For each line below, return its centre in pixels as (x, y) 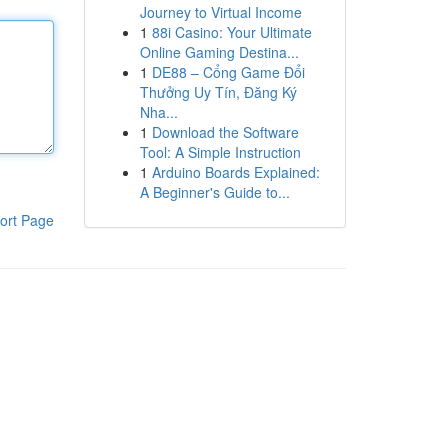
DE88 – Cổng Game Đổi (228, 72)
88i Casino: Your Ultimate (231, 32)
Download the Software (225, 132)
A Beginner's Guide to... (214, 192)
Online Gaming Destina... (219, 52)
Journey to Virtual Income (220, 12)
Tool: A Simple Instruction (220, 152)
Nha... (158, 112)
